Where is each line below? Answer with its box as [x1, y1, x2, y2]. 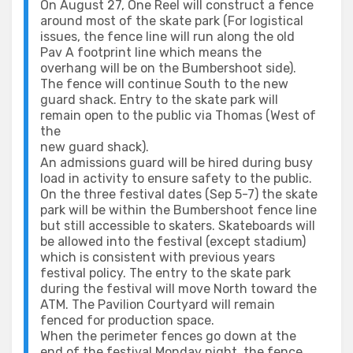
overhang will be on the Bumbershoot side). [40, 61, 296, 76]
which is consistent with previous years [40, 250, 275, 265]
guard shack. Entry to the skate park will [40, 92, 278, 107]
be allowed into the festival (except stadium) [40, 234, 306, 249]
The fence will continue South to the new [40, 76, 288, 91]
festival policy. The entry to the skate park [40, 266, 291, 281]
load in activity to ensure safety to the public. [40, 171, 312, 186]
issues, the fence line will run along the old [40, 29, 295, 44]
